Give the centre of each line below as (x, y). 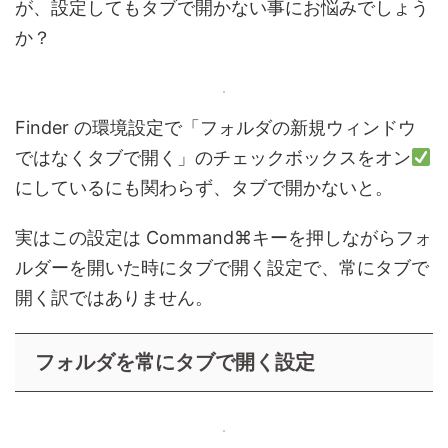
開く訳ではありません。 (114, 297)
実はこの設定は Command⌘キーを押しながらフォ (223, 237)
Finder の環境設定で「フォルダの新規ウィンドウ (215, 127)
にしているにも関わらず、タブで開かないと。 (204, 187)
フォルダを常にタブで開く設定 (175, 361)
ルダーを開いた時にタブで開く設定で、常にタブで (222, 267)
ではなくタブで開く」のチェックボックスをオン (213, 157)
